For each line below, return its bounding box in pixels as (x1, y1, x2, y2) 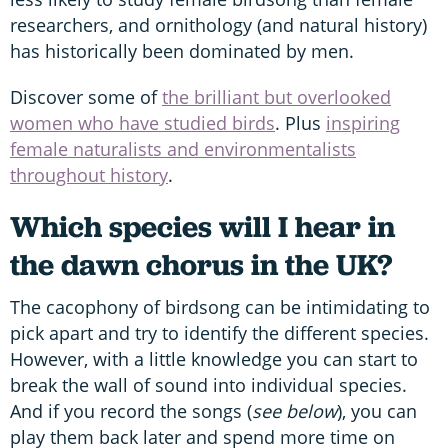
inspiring (326, 111, 400, 136)
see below (252, 399, 337, 424)
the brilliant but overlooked (162, 85, 391, 110)
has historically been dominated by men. (10, 39, 354, 64)
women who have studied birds (10, 111, 275, 136)
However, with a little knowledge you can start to (10, 347, 418, 372)
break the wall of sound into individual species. (10, 373, 407, 398)
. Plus (275, 111, 326, 136)
